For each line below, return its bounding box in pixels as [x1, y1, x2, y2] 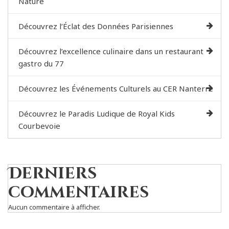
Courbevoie [18, 120, 60, 131]
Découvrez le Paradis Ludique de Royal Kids [18, 108, 175, 119]
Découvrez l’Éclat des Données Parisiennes [18, 20, 173, 31]
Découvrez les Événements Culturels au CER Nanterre [18, 83, 213, 94]
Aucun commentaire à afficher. [8, 202, 100, 212]
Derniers [8, 163, 97, 185]
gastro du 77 [18, 58, 64, 68]
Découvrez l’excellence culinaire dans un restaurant [18, 45, 203, 56]
